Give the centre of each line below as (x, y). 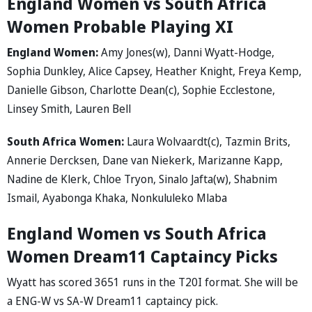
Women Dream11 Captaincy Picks (142, 256)
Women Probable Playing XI (120, 26)
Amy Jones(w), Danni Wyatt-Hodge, (188, 52)
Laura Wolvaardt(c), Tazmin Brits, (209, 141)
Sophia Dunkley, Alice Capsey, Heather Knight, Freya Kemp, (154, 71)
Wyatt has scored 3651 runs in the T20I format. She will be (153, 282)
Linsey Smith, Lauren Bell (69, 108)
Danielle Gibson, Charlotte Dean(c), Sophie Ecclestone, (141, 89)
